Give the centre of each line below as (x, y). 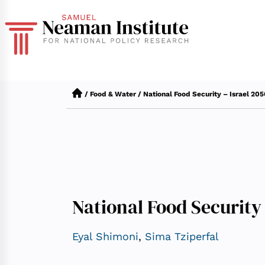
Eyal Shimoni (105, 236)
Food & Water (113, 94)
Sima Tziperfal (182, 236)
